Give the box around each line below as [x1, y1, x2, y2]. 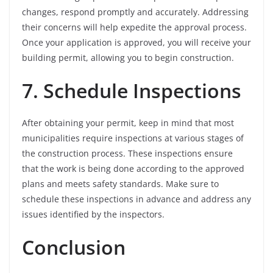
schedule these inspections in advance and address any [22, 193, 251, 205]
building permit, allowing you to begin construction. [22, 52, 234, 64]
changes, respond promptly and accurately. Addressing [22, 6, 249, 18]
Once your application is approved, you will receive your [22, 37, 251, 49]
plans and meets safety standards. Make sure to [22, 178, 219, 190]
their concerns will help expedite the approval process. [22, 21, 247, 34]
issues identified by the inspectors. [22, 208, 165, 221]
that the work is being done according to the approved [22, 163, 244, 175]
